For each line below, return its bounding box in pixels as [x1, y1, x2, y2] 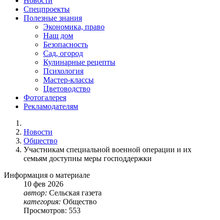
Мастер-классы [43, 76, 94, 84]
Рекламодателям [24, 102, 78, 111]
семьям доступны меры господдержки [24, 154, 152, 163]
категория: [24, 197, 61, 206]
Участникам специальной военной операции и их [24, 145, 192, 154]
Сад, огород [43, 49, 83, 58]
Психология [43, 67, 83, 76]
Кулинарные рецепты [43, 58, 115, 67]
